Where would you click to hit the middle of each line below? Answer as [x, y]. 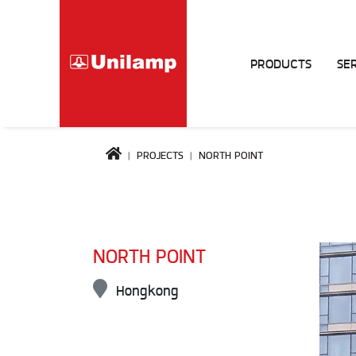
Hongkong [143, 291]
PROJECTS [160, 155]
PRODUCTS [281, 64]
